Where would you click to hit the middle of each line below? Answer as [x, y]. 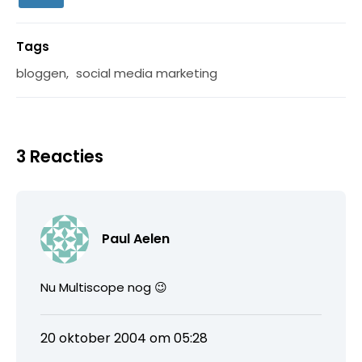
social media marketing [147, 73]
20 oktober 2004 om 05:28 [124, 338]
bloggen [41, 73]
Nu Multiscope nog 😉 [104, 287]
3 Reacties [60, 156]
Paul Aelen [136, 238]
